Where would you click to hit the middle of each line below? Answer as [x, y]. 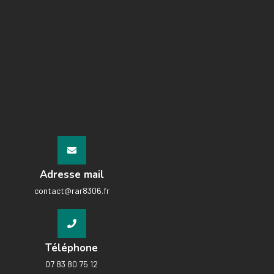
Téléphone [72, 248]
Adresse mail [72, 175]
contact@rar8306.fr [72, 191]
